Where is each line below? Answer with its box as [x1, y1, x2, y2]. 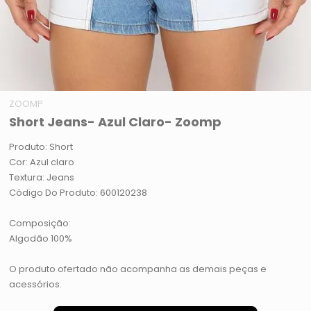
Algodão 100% [9, 232, 73, 246]
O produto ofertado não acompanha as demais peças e [9, 262, 267, 276]
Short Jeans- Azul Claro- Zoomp [9, 113, 222, 131]
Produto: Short [9, 140, 74, 154]
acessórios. [9, 278, 62, 292]
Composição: [9, 217, 72, 230]
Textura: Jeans [9, 171, 75, 185]
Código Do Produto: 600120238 [9, 186, 148, 200]
